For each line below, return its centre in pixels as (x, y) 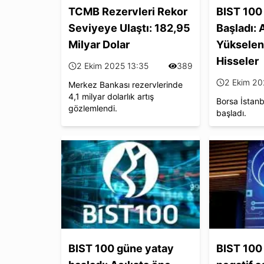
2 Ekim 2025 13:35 (113, 65)
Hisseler (237, 61)
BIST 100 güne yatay (121, 248)
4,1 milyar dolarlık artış (111, 96)
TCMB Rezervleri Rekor (128, 11)
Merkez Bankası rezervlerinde (126, 84)
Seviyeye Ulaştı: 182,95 (129, 28)
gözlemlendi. (93, 108)
